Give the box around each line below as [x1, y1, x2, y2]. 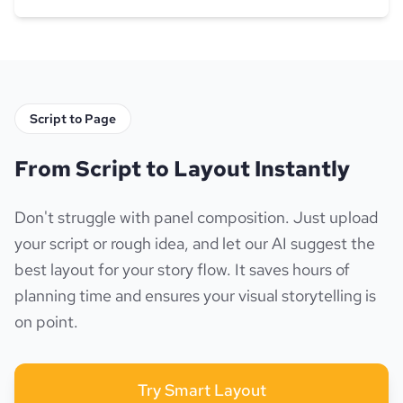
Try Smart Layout [137, 380, 266, 401]
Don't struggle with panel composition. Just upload [14, 207, 378, 228]
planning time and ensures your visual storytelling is [14, 285, 376, 307]
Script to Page [30, 111, 116, 128]
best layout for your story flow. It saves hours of [14, 259, 350, 281]
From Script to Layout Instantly [14, 155, 350, 184]
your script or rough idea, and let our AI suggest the [14, 233, 375, 255]
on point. [14, 311, 78, 333]
